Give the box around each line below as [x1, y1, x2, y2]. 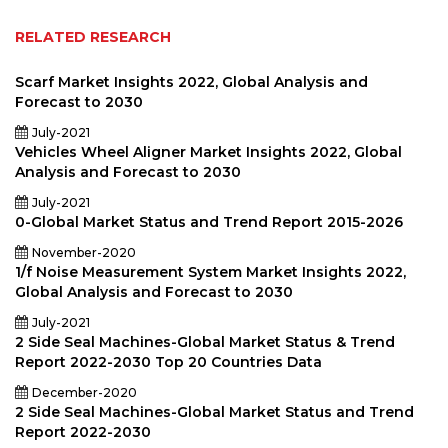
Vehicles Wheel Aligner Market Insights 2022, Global [15, 143, 402, 161]
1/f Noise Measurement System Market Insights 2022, [15, 263, 406, 281]
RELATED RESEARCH [15, 28, 171, 46]
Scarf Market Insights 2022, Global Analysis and [15, 73, 368, 91]
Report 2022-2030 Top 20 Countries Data [15, 353, 322, 371]
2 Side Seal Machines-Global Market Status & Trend [15, 333, 395, 351]
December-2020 [32, 385, 137, 400]
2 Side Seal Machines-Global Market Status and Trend [15, 403, 414, 421]
